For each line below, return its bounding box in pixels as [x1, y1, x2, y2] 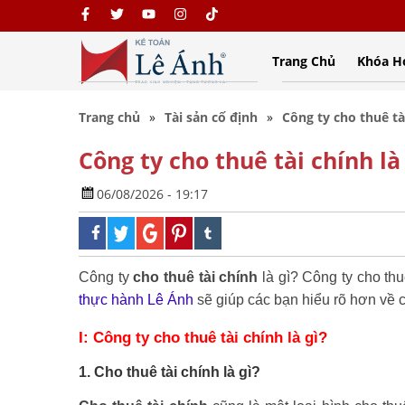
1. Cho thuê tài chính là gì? [79, 364, 260, 380]
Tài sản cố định [165, 108, 258, 126]
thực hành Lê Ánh [79, 292, 193, 307]
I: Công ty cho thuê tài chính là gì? [79, 328, 327, 346]
